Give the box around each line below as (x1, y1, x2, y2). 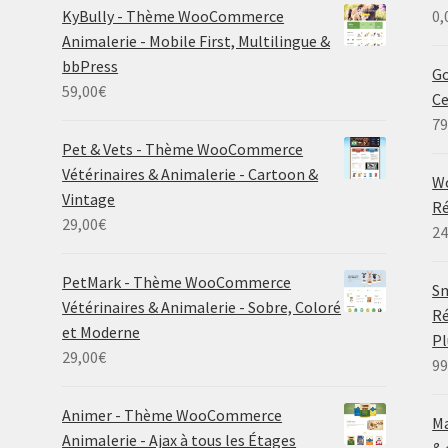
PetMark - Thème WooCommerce (62, 271, 292, 292)
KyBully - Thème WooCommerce (62, 5, 285, 26)
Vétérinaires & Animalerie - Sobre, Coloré (62, 296, 342, 317)
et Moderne (62, 321, 141, 342)
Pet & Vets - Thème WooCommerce (62, 138, 304, 159)
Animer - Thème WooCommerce (62, 404, 283, 425)
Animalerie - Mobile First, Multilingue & (62, 30, 331, 51)
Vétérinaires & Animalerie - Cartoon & (62, 163, 319, 184)
